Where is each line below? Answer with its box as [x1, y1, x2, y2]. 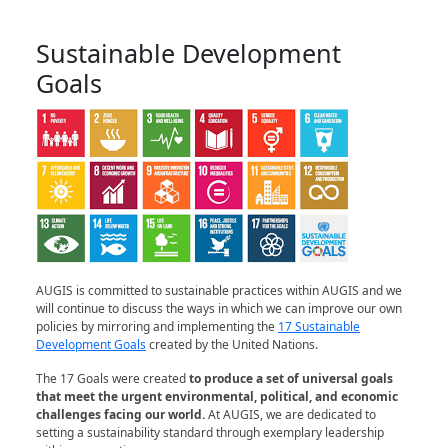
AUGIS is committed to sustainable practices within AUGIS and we [36, 282, 402, 300]
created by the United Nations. [146, 336, 318, 354]
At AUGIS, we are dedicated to [208, 406, 376, 424]
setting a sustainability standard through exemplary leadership [36, 424, 384, 442]
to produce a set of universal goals [189, 370, 393, 388]
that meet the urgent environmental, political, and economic [36, 388, 398, 406]
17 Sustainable [278, 318, 360, 336]
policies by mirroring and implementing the [36, 318, 278, 336]
